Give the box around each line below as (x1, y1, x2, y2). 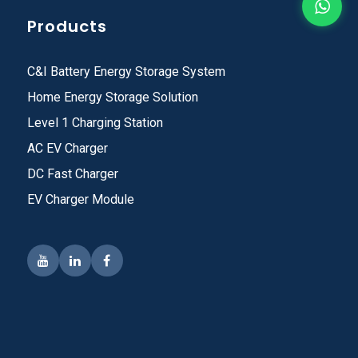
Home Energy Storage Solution (26, 89, 198, 105)
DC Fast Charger (26, 165, 118, 181)
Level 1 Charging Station (26, 114, 163, 130)
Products (26, 14, 107, 38)
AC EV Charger (26, 140, 108, 156)
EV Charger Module (26, 191, 134, 207)
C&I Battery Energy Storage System (26, 63, 225, 79)
